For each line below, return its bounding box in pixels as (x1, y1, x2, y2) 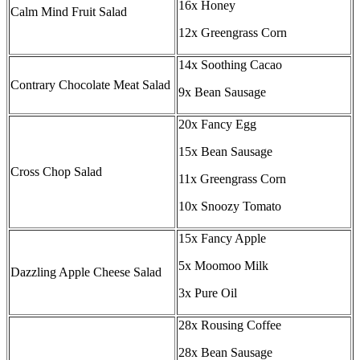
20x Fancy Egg (178, 117, 256, 132)
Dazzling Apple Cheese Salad (10, 265, 162, 280)
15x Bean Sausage (178, 145, 272, 159)
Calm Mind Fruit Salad (10, 5, 127, 19)
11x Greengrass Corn (178, 172, 286, 186)
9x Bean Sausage (178, 85, 266, 100)
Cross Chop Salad (10, 165, 102, 179)
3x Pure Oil (178, 286, 237, 301)
